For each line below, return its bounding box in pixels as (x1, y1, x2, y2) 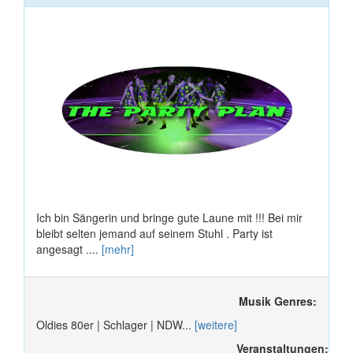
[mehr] (102, 240, 134, 257)
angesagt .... (36, 240, 102, 257)
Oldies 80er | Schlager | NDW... (36, 316, 195, 333)
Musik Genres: (239, 292, 317, 309)
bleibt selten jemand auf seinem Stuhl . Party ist (36, 225, 273, 241)
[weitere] (195, 316, 237, 333)
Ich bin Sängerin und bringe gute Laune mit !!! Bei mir (36, 209, 303, 225)
